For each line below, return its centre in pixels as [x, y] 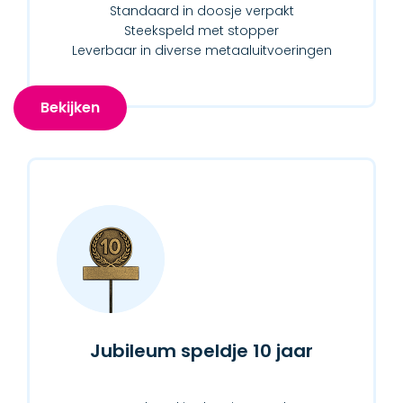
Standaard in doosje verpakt [201, 11]
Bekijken [70, 107]
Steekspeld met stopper [201, 31]
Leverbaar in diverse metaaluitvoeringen [201, 50]
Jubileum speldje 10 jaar [201, 351]
